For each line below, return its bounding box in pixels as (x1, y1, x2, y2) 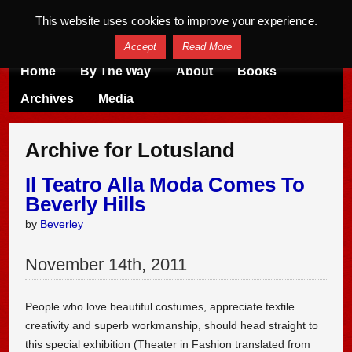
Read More (182, 40, 232, 53)
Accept (124, 40, 156, 53)
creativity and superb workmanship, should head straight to (25, 318, 319, 332)
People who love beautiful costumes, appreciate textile (25, 299, 295, 313)
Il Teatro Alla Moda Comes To (25, 174, 306, 196)
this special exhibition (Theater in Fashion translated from (25, 337, 311, 350)
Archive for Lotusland (25, 138, 236, 161)
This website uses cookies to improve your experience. (35, 13, 317, 27)
